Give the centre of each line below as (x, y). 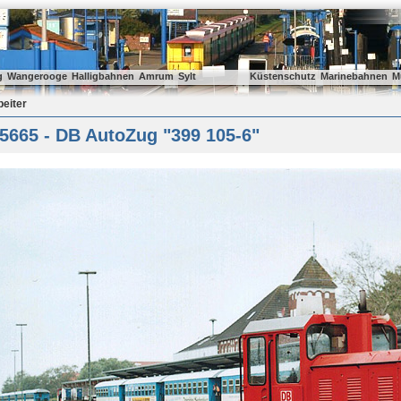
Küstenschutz (283, 76)
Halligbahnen (103, 76)
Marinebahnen (354, 76)
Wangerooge (37, 76)
